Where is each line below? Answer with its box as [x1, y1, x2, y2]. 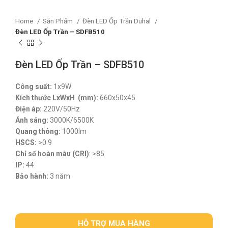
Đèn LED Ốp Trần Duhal [82, 17, 152, 25]
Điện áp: [15, 105, 42, 113]
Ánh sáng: [15, 116, 50, 124]
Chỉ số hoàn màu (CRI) [15, 150, 89, 158]
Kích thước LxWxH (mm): [15, 94, 98, 102]
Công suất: [15, 82, 52, 91]
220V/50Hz [42, 105, 80, 113]
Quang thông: [15, 127, 61, 135]
